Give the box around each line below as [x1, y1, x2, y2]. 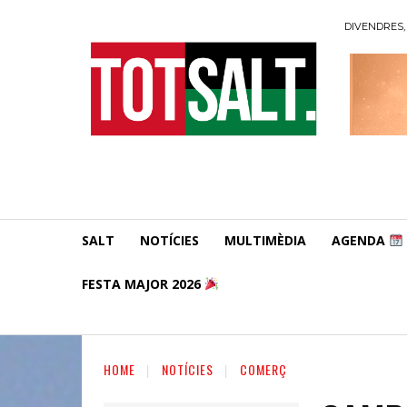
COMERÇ [240, 359, 287, 379]
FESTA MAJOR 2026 [82, 274, 204, 293]
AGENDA [332, 231, 389, 249]
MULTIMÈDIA [224, 231, 306, 249]
